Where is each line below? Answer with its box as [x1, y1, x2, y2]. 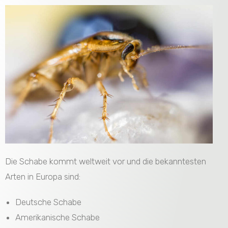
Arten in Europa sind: [5, 171, 80, 182]
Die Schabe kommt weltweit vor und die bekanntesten [5, 156, 206, 166]
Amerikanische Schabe [15, 212, 100, 222]
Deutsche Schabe [15, 196, 81, 207]
